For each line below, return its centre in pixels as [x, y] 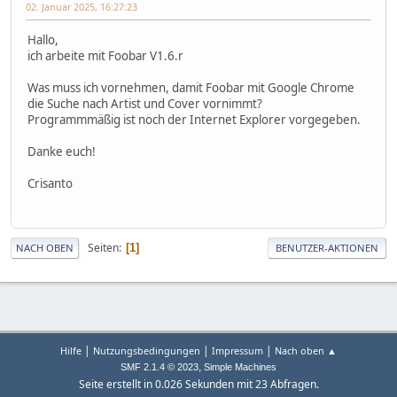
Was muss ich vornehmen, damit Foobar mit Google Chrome [191, 88]
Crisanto [50, 184]
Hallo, [43, 40]
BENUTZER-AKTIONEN [327, 248]
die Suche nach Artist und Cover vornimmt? [145, 104]
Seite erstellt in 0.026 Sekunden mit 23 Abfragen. [198, 384]
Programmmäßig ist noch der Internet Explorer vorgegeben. [194, 120]
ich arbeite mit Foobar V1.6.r [105, 56]
